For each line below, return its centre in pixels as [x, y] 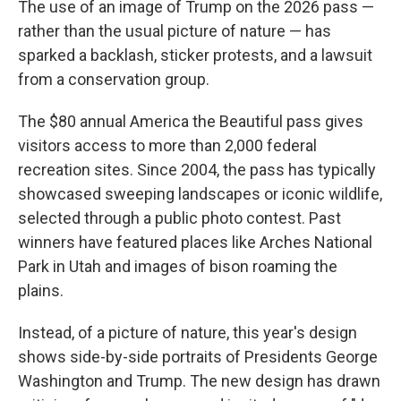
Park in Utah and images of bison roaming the [178, 266]
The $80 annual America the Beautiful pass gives [191, 121]
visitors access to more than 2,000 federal [167, 145]
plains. [41, 290]
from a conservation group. [114, 79]
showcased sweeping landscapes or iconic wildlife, [200, 194]
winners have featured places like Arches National [195, 242]
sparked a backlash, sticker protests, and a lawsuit [195, 55]
